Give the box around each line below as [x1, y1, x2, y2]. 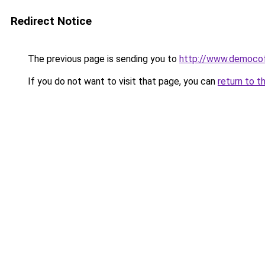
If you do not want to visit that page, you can [25, 76, 218, 87]
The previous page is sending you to [25, 53, 179, 64]
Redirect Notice [11, 14, 92, 28]
